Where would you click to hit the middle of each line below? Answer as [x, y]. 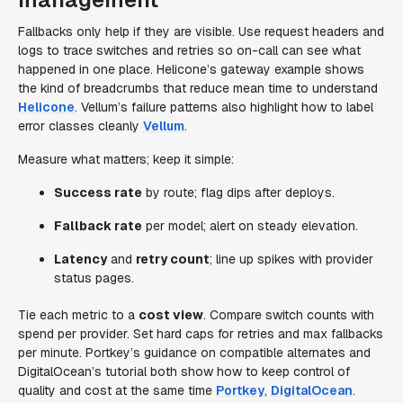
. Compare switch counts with [289, 315]
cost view [171, 315]
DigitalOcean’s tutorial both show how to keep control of [184, 372]
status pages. [94, 278]
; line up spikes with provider [291, 259]
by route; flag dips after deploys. [238, 193]
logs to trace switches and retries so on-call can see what [189, 50]
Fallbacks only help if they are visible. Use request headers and [201, 31]
